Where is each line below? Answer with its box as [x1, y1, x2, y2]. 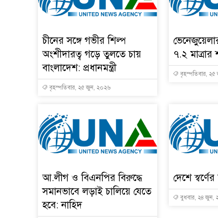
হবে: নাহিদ [42, 199, 82, 211]
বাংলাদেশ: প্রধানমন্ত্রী [42, 61, 116, 74]
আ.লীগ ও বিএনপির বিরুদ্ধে [42, 171, 143, 184]
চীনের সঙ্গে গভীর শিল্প [42, 34, 126, 47]
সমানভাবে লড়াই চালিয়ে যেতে [42, 185, 151, 198]
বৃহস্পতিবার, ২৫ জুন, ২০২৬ [48, 84, 110, 91]
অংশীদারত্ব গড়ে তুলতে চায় [42, 48, 141, 60]
